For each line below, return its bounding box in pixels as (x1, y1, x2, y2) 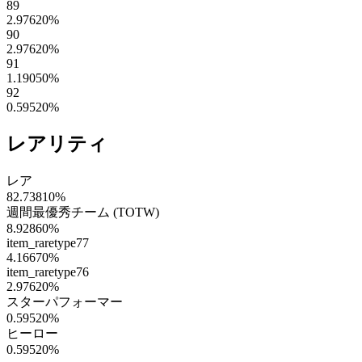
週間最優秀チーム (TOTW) (6, 204, 159, 219)
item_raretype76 (6, 264, 89, 279)
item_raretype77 (6, 235, 89, 250)
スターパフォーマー (6, 294, 123, 309)
